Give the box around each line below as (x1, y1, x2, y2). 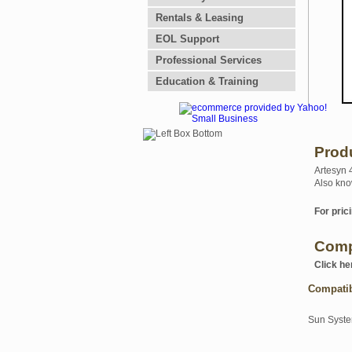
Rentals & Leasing (156, 12, 244, 24)
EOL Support (156, 33, 219, 45)
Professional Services (156, 54, 262, 66)
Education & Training (156, 75, 258, 87)
